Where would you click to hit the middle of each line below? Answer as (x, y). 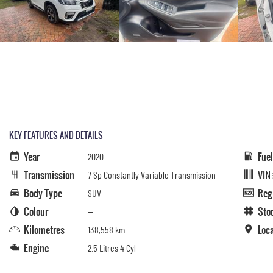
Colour (36, 211)
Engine (36, 248)
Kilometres (44, 230)
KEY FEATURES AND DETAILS (56, 135)
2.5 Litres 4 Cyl (112, 248)
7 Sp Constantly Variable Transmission (152, 175)
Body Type (43, 193)
